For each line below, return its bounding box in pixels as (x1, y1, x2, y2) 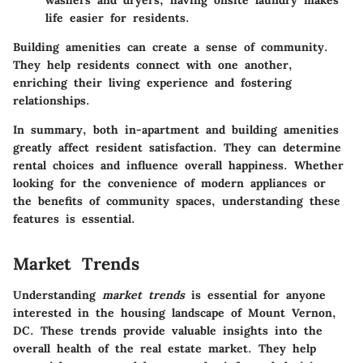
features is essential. (13, 211, 135, 226)
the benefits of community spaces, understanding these (13, 194, 340, 208)
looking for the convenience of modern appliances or (13, 176, 326, 190)
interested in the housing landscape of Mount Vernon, (13, 305, 336, 320)
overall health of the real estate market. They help (13, 340, 316, 356)
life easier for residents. (45, 11, 190, 25)
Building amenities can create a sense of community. (13, 40, 328, 54)
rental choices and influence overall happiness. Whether (13, 158, 344, 173)
